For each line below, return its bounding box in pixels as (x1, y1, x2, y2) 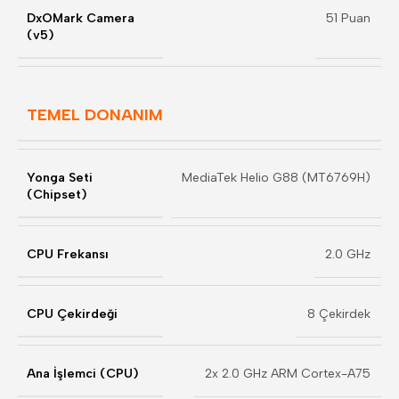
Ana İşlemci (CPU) (27, 366, 138, 381)
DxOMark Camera (27, 11, 134, 26)
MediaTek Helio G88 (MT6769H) (182, 170, 370, 185)
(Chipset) (27, 187, 86, 202)
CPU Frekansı (27, 247, 109, 262)
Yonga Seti (27, 170, 93, 185)
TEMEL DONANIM (27, 105, 163, 125)
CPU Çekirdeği (27, 306, 118, 322)
